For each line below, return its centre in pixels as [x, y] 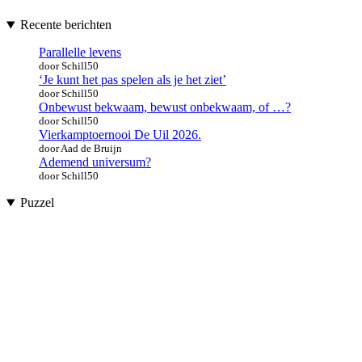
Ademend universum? [95, 162]
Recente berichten [65, 25]
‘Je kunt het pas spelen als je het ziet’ [133, 80]
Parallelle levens [80, 53]
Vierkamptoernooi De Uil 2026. [120, 135]
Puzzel [37, 203]
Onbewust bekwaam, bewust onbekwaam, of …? [165, 107]
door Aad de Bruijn [80, 149]
